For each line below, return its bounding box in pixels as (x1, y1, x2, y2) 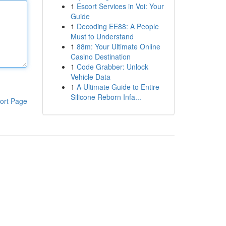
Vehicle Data (70, 72, 110, 82)
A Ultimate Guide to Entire (76, 82, 159, 92)
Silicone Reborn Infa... (70, 92, 141, 102)
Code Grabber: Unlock (76, 62, 148, 72)
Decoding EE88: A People (76, 21, 159, 31)
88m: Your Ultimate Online (76, 41, 160, 51)
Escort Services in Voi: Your (76, 1, 164, 11)
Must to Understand (70, 31, 134, 41)
